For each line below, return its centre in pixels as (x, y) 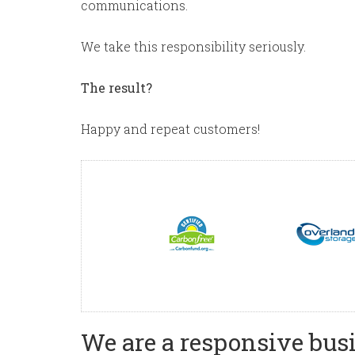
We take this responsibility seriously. (193, 46)
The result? (116, 88)
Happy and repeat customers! (170, 129)
